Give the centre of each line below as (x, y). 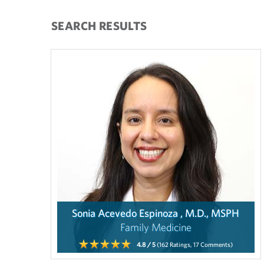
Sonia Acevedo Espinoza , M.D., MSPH (156, 213)
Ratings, (181, 245)
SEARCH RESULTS (99, 26)
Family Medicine (156, 227)
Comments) (216, 245)
